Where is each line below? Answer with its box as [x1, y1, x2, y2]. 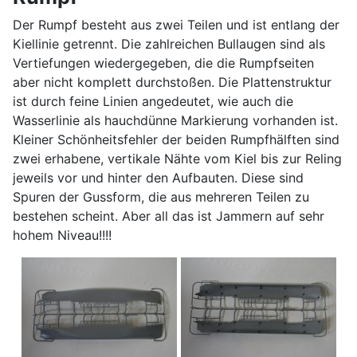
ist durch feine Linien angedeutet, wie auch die [13, 92, 293, 109]
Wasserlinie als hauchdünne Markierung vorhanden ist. [13, 112, 338, 128]
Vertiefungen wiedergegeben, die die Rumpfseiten [13, 54, 314, 71]
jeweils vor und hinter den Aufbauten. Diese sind [13, 169, 304, 186]
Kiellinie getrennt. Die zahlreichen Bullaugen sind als [13, 35, 325, 52]
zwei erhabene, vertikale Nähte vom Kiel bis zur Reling [13, 150, 342, 167]
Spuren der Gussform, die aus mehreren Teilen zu [13, 188, 309, 205]
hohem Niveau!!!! [13, 226, 112, 243]
